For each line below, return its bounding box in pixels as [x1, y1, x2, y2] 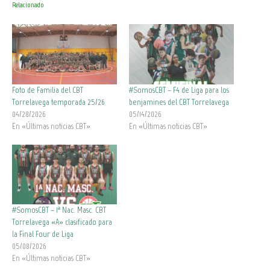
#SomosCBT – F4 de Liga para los [129, 84, 229, 95]
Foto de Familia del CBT [12, 84, 83, 95]
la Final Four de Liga [12, 229, 74, 240]
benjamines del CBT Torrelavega [129, 96, 229, 107]
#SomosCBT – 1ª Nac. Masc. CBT [12, 205, 106, 216]
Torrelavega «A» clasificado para [12, 217, 112, 228]
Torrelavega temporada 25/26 [12, 96, 105, 107]
